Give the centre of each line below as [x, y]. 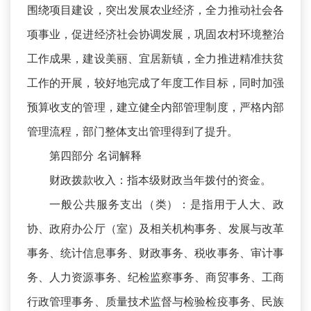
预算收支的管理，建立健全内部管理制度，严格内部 [155, 107]
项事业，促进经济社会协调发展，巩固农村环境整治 [155, 34]
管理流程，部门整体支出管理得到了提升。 [133, 132]
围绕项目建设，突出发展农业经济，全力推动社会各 [155, 10]
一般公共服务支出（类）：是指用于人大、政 [167, 204]
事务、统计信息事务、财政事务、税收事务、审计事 [155, 253]
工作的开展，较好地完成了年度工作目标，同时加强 [155, 83]
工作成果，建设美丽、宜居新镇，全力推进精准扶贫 [155, 59]
